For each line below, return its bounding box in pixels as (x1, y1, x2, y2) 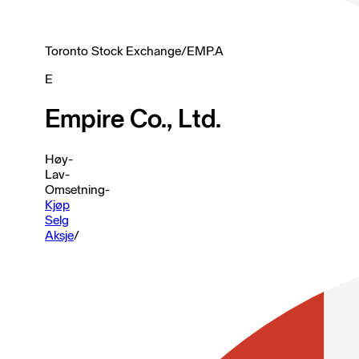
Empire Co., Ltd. (45, 103, 221, 135)
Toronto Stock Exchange (45, 43, 181, 58)
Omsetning (45, 181, 105, 197)
